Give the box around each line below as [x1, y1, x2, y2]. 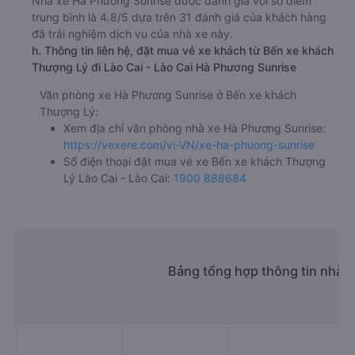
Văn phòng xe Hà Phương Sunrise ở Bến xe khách [40, 88, 296, 102]
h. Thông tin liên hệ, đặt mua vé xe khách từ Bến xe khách [32, 44, 334, 58]
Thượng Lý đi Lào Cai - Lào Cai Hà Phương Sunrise [32, 60, 296, 74]
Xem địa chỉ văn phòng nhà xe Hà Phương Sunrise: [63, 121, 326, 136]
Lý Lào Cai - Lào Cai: [63, 171, 174, 185]
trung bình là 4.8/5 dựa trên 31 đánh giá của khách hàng [32, 10, 326, 25]
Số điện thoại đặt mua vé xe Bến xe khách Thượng [63, 155, 326, 169]
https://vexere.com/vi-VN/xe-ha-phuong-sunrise [63, 138, 315, 152]
